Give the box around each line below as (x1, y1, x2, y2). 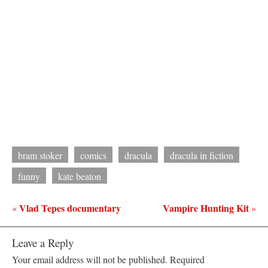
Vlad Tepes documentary (19, 200, 121, 215)
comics (80, 148, 106, 162)
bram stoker (18, 148, 62, 162)
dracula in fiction (170, 148, 233, 162)
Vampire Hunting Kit (163, 200, 249, 215)
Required (167, 252, 205, 266)
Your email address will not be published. (12, 252, 167, 266)
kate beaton (58, 169, 101, 182)
